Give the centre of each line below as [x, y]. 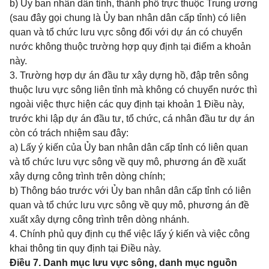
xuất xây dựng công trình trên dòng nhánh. [99, 219]
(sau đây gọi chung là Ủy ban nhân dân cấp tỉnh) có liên [128, 18]
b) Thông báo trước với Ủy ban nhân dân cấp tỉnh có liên [130, 191]
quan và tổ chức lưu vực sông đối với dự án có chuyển [126, 32]
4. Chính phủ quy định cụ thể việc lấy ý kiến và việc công [130, 234]
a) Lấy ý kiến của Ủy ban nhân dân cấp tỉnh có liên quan [129, 147]
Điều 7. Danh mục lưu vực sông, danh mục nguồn [123, 263]
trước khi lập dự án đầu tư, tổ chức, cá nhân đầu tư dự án [132, 119]
